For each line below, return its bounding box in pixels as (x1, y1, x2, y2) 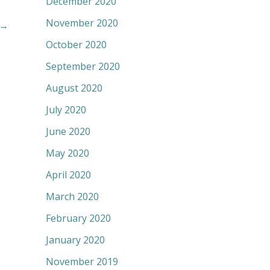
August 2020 (46, 81, 102, 95)
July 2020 (46, 103, 86, 117)
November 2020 (46, 16, 118, 30)
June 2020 (46, 125, 90, 139)
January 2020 (46, 233, 105, 247)
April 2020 (46, 168, 91, 182)
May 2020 (46, 146, 89, 160)
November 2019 (46, 255, 118, 269)
